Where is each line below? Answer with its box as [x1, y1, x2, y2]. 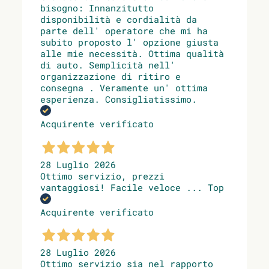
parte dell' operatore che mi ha [40, 25, 208, 37]
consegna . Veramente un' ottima [40, 82, 208, 94]
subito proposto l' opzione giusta [40, 36, 219, 49]
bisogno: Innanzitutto [40, 2, 154, 14]
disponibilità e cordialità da [40, 13, 197, 26]
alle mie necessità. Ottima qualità [40, 47, 224, 60]
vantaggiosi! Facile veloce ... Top [40, 181, 224, 193]
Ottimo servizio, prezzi [40, 169, 165, 182]
